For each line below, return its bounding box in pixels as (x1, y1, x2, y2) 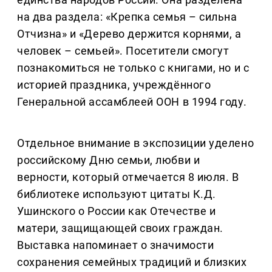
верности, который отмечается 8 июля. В (17, 171, 239, 184)
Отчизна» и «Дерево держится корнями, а (17, 27, 242, 41)
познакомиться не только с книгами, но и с (17, 61, 250, 75)
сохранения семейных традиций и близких (17, 256, 247, 269)
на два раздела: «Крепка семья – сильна (17, 10, 237, 24)
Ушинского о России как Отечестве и (17, 205, 216, 218)
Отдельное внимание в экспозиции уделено (17, 137, 254, 150)
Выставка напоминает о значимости (17, 239, 214, 252)
